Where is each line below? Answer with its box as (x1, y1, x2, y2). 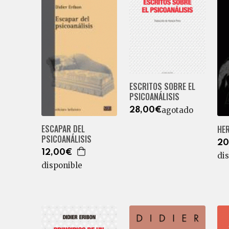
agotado (161, 105, 193, 115)
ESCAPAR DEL (41, 122, 85, 135)
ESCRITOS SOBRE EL (129, 80, 195, 93)
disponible (41, 160, 82, 170)
